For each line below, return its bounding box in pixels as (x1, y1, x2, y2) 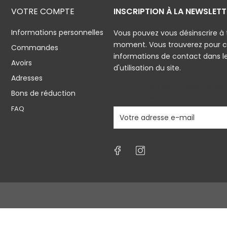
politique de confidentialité (113, 92, 209, 102)
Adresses (11, 73, 43, 83)
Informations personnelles (11, 27, 104, 37)
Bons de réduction (11, 88, 76, 98)
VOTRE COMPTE (11, 6, 75, 17)
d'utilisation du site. (113, 63, 181, 73)
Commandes (11, 43, 59, 53)
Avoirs (11, 58, 32, 68)
